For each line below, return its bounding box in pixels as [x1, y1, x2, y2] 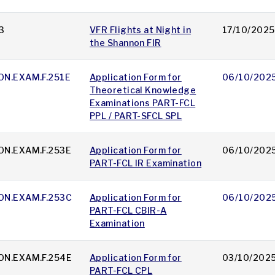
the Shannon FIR [90, 37, 161, 48]
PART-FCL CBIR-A [90, 205, 167, 216]
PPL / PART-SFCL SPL [90, 110, 182, 122]
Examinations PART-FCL [90, 98, 196, 109]
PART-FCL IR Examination [90, 158, 202, 169]
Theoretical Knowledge [90, 85, 196, 96]
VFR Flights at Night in [90, 25, 192, 36]
